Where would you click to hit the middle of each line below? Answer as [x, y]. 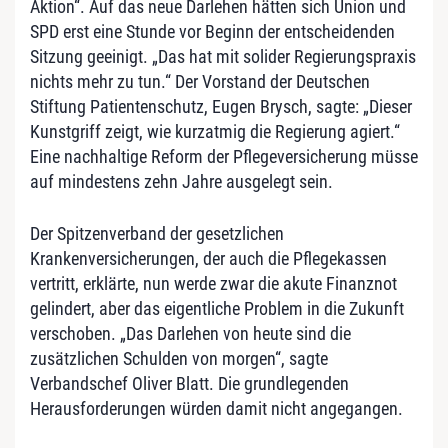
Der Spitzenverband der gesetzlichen [157, 234]
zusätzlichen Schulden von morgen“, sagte [179, 359]
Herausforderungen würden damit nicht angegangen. [216, 409]
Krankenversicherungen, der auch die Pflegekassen [208, 259]
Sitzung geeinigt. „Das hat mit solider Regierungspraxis [223, 57]
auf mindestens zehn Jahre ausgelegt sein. [181, 182]
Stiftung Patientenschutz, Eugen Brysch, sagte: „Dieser [221, 107]
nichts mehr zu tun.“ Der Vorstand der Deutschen [200, 82]
